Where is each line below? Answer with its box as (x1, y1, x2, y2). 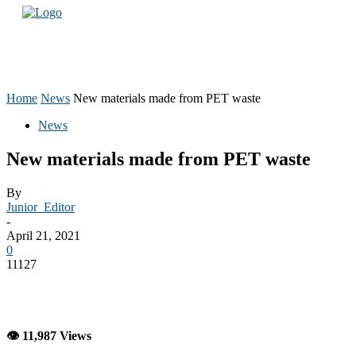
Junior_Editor (6, 199, 75, 214)
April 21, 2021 (6, 228, 80, 242)
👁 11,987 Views (6, 328, 91, 342)
